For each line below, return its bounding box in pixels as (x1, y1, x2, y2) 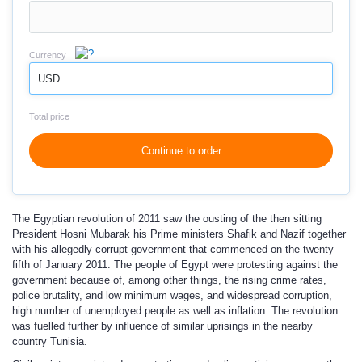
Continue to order (141, 145, 221, 157)
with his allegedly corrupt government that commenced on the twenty (12, 243, 334, 255)
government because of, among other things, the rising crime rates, (12, 274, 326, 286)
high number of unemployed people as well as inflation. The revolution (12, 305, 338, 317)
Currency (29, 50, 66, 60)
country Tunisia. (12, 335, 87, 347)
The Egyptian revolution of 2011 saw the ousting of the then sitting (12, 213, 322, 225)
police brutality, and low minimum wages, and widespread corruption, (12, 289, 332, 301)
